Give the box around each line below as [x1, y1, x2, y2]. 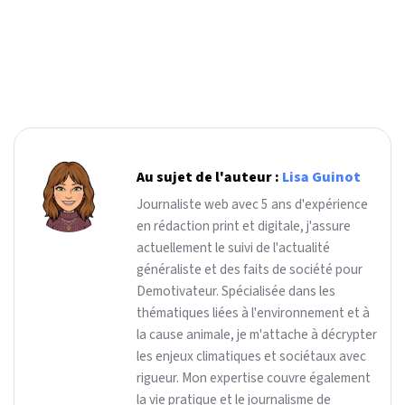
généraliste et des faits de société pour [137, 259, 363, 279]
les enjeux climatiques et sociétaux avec [137, 345, 366, 366]
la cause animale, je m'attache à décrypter [137, 324, 377, 344]
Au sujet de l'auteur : [137, 166, 282, 187]
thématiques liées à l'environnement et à [137, 302, 370, 323]
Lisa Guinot [282, 166, 361, 187]
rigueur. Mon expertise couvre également [137, 367, 371, 388]
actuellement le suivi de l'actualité [137, 237, 330, 258]
